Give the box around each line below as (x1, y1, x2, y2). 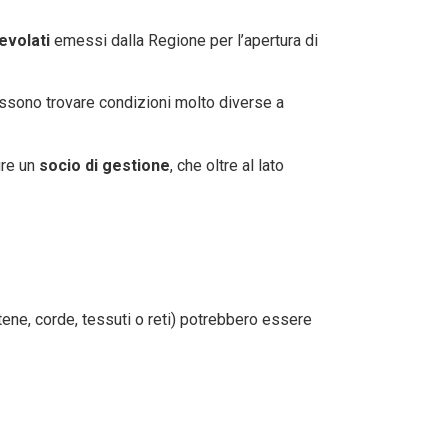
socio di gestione (35, 155, 170, 175)
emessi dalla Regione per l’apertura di (50, 30, 318, 50)
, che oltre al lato (170, 155, 284, 175)
